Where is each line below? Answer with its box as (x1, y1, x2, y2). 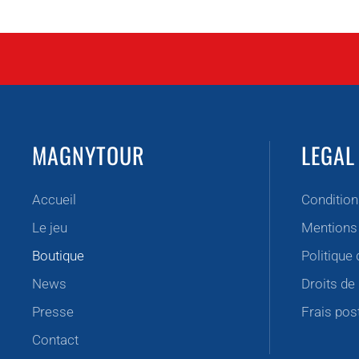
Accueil (32, 192, 76, 208)
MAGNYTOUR (32, 139, 145, 172)
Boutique (32, 248, 84, 264)
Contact (32, 332, 79, 349)
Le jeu (32, 220, 67, 236)
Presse (32, 304, 74, 321)
